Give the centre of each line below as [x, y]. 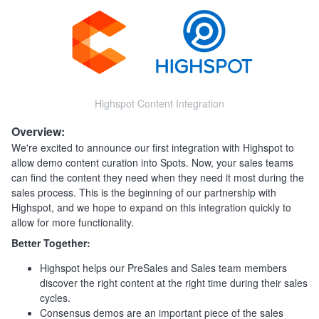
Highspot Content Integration [159, 103]
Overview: [38, 131]
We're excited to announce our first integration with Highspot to [153, 147]
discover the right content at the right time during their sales [174, 282]
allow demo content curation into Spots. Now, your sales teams [152, 162]
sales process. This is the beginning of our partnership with [144, 192]
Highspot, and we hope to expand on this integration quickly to [151, 207]
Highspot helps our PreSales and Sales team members [163, 267]
